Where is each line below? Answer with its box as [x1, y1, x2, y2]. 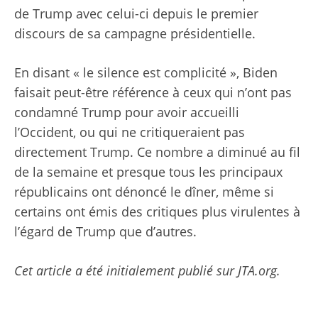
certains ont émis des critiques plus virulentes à [14, 202, 300, 220]
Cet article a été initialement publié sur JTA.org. [14, 261, 280, 279]
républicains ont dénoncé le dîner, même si [14, 182, 274, 200]
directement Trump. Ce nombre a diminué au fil [14, 143, 300, 160]
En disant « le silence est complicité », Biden [14, 63, 278, 81]
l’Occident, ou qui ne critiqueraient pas [14, 123, 245, 141]
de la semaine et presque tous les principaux [14, 163, 283, 180]
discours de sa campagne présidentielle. [14, 24, 256, 42]
